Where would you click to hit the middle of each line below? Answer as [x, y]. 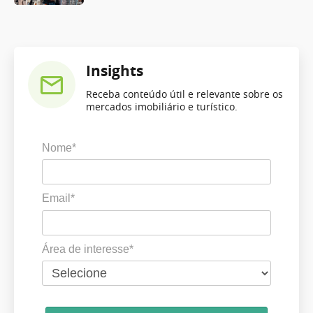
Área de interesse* [88, 249]
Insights [115, 71]
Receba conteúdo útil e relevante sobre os [184, 94]
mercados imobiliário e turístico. [162, 106]
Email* [58, 198]
